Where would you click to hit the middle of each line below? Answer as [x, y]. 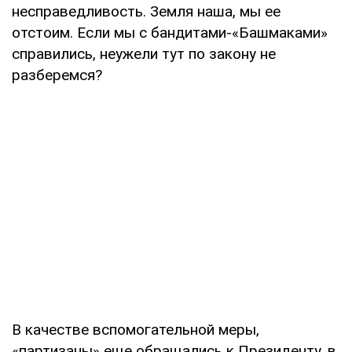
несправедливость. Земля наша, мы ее [146, 11]
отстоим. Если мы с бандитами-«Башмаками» [170, 32]
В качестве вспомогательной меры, [136, 329]
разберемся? [57, 75]
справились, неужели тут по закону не [144, 53]
